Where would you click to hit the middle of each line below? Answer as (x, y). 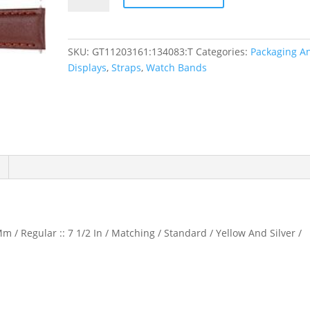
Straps (127, 67)
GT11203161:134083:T (143, 52)
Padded (85, 13)
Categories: (224, 52)
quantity (87, 61)
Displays (88, 67)
